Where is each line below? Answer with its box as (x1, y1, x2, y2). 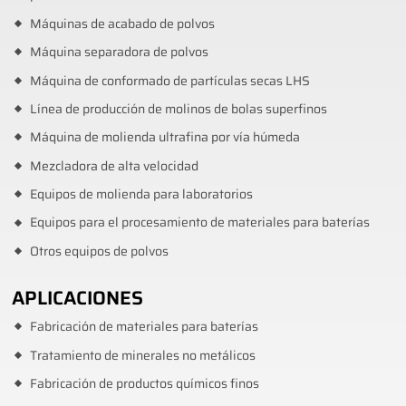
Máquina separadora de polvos (29, 43, 208, 63)
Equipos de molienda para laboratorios (29, 185, 253, 205)
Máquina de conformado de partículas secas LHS (29, 71, 310, 91)
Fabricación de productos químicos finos (29, 374, 259, 394)
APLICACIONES (12, 283, 144, 314)
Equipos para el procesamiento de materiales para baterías (29, 213, 370, 233)
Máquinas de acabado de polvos (29, 14, 215, 34)
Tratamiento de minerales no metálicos (29, 345, 256, 365)
